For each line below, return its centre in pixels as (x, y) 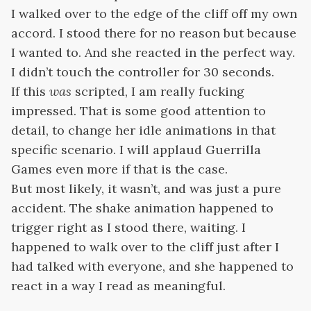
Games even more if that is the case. (119, 169)
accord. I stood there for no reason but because (154, 33)
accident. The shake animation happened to (142, 208)
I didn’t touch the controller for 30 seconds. (143, 72)
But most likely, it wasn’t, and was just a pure (146, 188)
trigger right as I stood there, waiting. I (128, 227)
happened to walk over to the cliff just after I (145, 247)
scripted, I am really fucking (158, 91)
